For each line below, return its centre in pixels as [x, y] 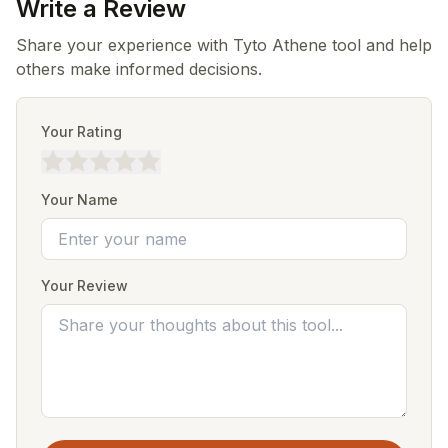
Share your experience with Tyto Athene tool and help [224, 45]
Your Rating [81, 131]
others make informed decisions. [139, 69]
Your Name [79, 199]
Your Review [84, 285]
